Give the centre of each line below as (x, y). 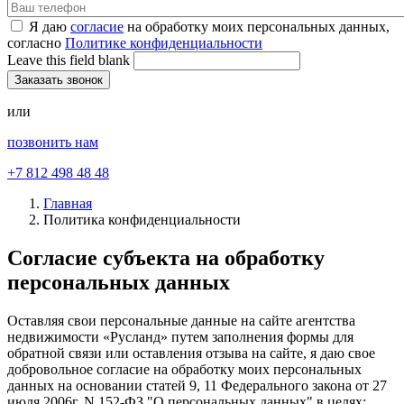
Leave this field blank (70, 60)
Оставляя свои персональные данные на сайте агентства (181, 320)
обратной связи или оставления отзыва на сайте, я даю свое (191, 353)
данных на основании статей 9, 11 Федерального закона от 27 (197, 385)
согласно (36, 42)
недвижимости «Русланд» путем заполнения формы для (180, 336)
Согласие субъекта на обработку (166, 257)
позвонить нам (53, 142)
